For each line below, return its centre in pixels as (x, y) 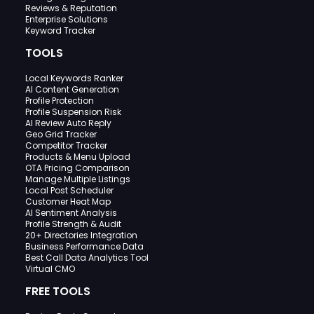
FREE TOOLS (58, 291)
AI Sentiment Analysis (71, 212)
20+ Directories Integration (81, 235)
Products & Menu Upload (78, 156)
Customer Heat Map (68, 201)
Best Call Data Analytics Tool (87, 257)
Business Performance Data (84, 246)
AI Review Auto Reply (68, 123)
